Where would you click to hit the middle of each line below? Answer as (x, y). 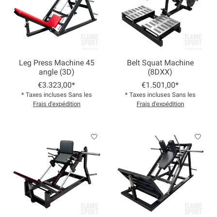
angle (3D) (56, 72)
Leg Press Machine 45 (56, 63)
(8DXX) (160, 72)
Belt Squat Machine (160, 63)
